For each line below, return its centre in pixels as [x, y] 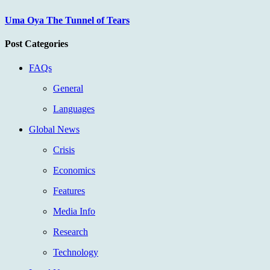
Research [71, 231]
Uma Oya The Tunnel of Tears [67, 20]
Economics [74, 170]
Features [69, 190]
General [68, 88]
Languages [74, 108]
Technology [76, 252]
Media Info [74, 211]
